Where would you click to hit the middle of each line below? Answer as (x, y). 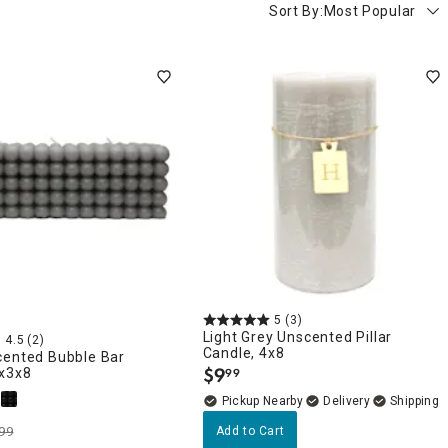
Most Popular (369, 11)
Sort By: (296, 11)
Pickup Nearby (262, 400)
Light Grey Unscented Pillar (297, 336)
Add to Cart (250, 430)
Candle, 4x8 (243, 352)
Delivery (347, 400)
